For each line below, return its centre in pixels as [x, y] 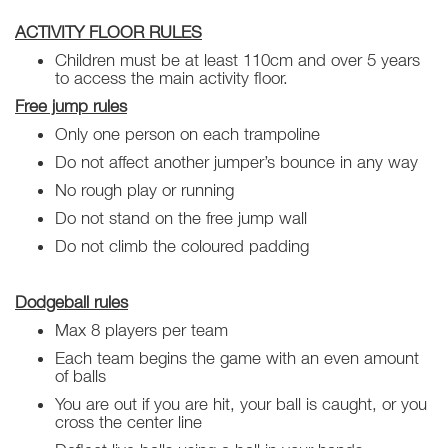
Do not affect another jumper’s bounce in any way [236, 162]
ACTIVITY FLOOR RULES [108, 32]
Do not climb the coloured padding [182, 246]
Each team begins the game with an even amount [237, 358]
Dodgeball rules [71, 302]
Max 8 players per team [141, 330]
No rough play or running [144, 190]
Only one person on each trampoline [187, 134]
